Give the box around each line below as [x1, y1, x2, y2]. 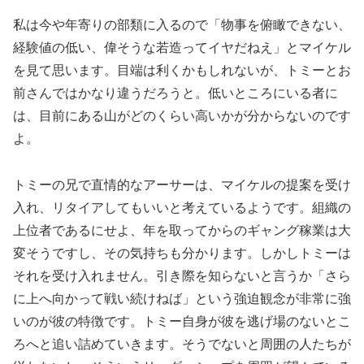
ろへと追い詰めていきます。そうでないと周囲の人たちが [13, 336, 351, 351]
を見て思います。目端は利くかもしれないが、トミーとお [13, 63, 351, 77]
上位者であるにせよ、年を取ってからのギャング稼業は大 [13, 223, 351, 237]
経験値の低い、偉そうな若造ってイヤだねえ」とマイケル [13, 40, 351, 54]
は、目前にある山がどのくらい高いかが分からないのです [13, 108, 351, 123]
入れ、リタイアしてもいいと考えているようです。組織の [13, 200, 351, 214]
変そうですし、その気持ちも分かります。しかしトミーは [13, 245, 351, 260]
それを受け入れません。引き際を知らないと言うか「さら [13, 268, 351, 283]
